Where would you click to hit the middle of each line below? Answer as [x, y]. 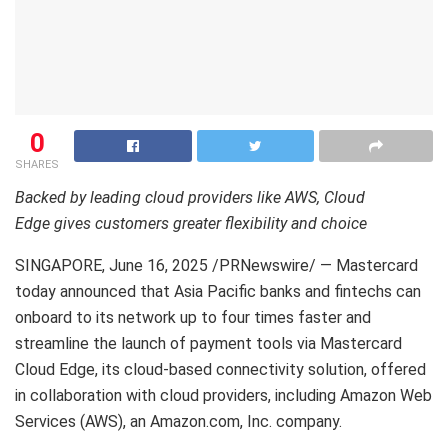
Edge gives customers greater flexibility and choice [191, 224]
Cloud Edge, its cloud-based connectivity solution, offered [220, 370]
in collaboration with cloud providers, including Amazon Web [223, 396]
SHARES [37, 165]
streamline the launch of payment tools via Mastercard [208, 344]
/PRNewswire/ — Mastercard [313, 266]
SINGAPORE [58, 266]
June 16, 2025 [158, 266]
